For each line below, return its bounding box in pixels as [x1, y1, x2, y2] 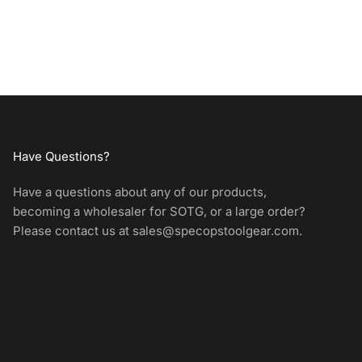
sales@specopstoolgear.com [132, 223, 299, 239]
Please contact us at [12, 223, 133, 239]
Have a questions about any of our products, [12, 184, 267, 200]
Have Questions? [12, 149, 110, 165]
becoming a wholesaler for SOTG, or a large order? [12, 204, 305, 220]
